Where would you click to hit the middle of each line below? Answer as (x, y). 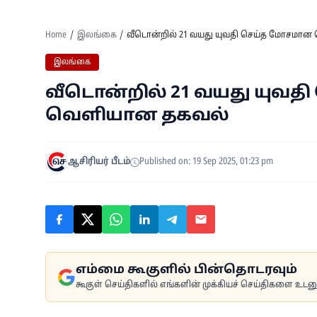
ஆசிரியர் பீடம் (99, 162)
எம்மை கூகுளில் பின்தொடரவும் (186, 270)
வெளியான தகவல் (137, 116)
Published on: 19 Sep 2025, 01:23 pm (206, 162)
